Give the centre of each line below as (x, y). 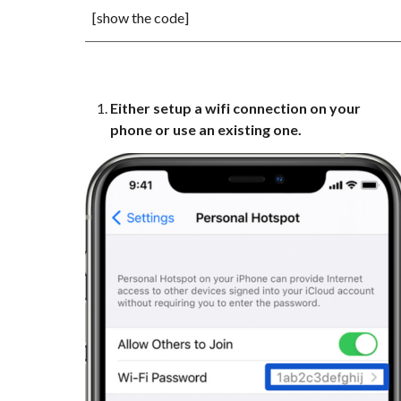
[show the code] (140, 17)
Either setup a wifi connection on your (235, 108)
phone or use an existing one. (205, 129)
